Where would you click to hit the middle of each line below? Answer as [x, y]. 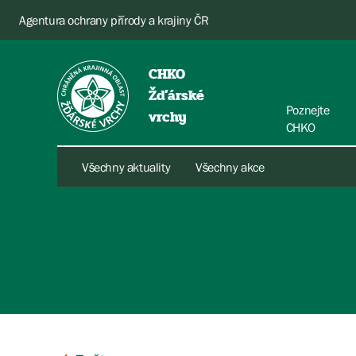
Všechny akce [230, 167]
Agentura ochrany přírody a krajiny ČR [114, 20]
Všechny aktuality [126, 167]
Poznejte [308, 110]
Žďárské [176, 95]
